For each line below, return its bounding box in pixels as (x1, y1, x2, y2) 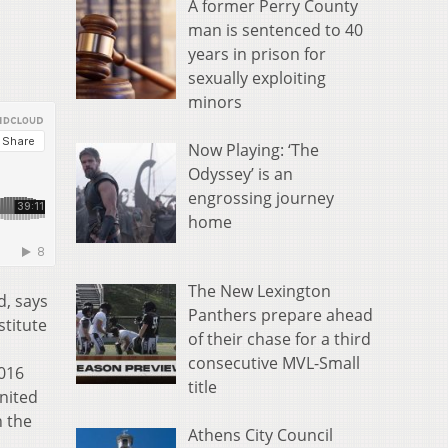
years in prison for (188, 43, 326, 66)
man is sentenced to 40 (188, 19, 363, 42)
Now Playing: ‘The (188, 139, 319, 162)
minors (188, 91, 242, 114)
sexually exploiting (188, 67, 326, 90)
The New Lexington (188, 280, 331, 303)
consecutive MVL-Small (188, 352, 360, 375)
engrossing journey (188, 187, 334, 210)
